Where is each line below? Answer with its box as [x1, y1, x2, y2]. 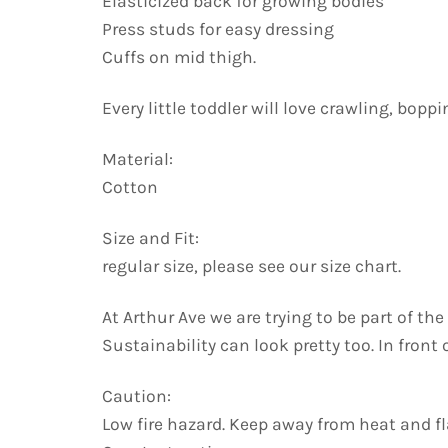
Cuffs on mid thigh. [102, 47, 256, 68]
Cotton [102, 177, 158, 198]
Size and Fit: [102, 228, 199, 249]
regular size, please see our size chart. [102, 256, 401, 277]
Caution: [102, 385, 171, 406]
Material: [102, 149, 173, 170]
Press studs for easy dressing [102, 19, 334, 40]
